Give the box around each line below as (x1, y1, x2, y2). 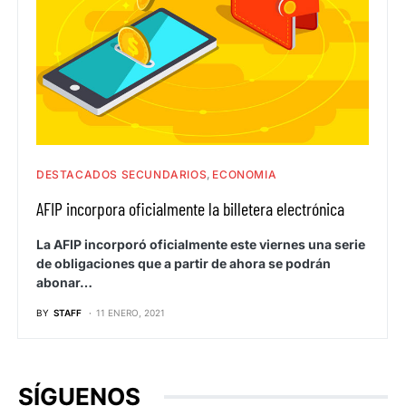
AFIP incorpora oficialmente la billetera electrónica (36, 198, 344, 220)
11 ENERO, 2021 (96, 307, 165, 319)
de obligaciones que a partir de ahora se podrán (36, 256, 331, 272)
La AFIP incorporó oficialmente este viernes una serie (36, 237, 365, 253)
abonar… (36, 275, 92, 291)
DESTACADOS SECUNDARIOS (36, 168, 208, 182)
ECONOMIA (212, 168, 277, 182)
